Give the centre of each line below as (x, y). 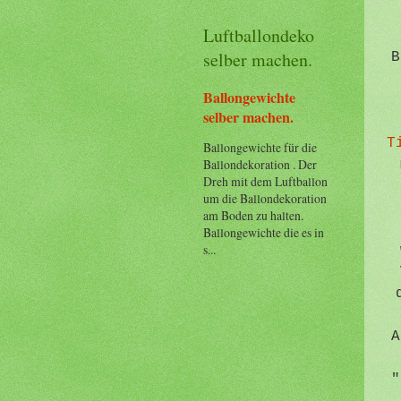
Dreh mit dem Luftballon (265, 182)
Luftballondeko (259, 35)
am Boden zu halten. (253, 216)
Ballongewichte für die (260, 148)
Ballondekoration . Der (260, 165)
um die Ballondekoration (265, 199)
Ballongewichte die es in (264, 233)
